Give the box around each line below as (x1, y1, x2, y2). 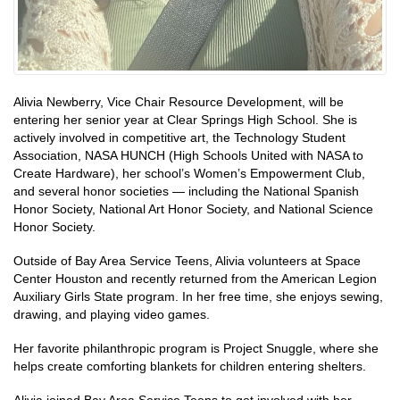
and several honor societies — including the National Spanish (13, 184, 359, 199)
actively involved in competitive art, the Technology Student (13, 130, 346, 146)
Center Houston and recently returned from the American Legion (13, 271, 377, 287)
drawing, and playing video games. (13, 307, 210, 322)
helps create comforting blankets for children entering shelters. (13, 359, 366, 374)
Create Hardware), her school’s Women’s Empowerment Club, (13, 166, 365, 181)
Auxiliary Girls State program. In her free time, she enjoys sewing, (13, 289, 383, 304)
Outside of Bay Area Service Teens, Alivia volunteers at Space (13, 254, 361, 269)
